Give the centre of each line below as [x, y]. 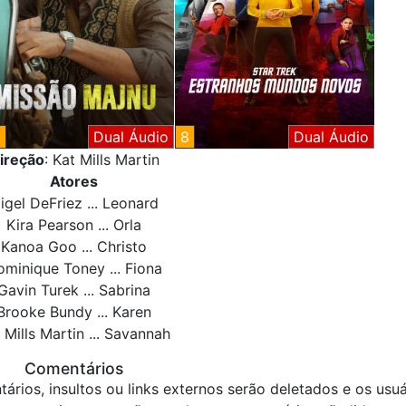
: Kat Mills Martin [101, 160]
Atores [74, 182]
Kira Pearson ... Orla [74, 225]
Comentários [74, 369]
